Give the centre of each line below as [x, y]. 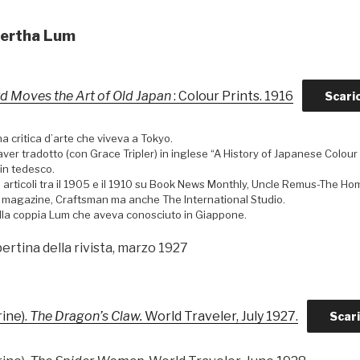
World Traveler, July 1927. [220, 316]
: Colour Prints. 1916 [232, 96]
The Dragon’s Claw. [86, 316]
